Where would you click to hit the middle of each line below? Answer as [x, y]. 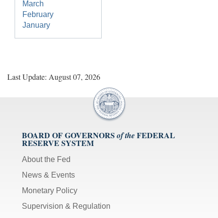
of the [126, 136]
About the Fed [46, 160]
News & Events [48, 175]
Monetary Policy [50, 191]
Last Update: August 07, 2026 [54, 77]
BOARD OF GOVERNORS [68, 135]
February [38, 15]
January [36, 25]
